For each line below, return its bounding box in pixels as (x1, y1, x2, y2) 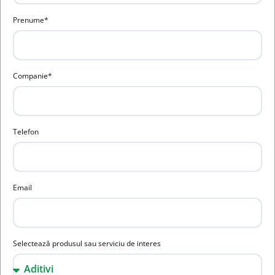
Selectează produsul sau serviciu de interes (13, 238, 161, 249)
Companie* (13, 70, 52, 81)
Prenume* (13, 14, 48, 25)
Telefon (13, 126, 39, 137)
